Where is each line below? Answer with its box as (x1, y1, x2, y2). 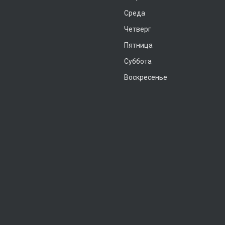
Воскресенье (124, 73, 167, 82)
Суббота (124, 57, 152, 66)
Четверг (124, 25, 151, 34)
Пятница (124, 41, 153, 50)
